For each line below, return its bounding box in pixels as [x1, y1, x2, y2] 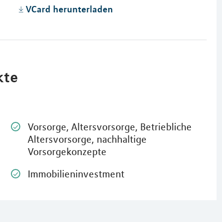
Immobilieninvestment [27, 167, 124, 180]
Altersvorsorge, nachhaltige [27, 133, 147, 145]
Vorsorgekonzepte [27, 145, 107, 158]
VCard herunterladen [25, 3, 113, 14]
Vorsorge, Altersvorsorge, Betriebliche [27, 120, 192, 133]
